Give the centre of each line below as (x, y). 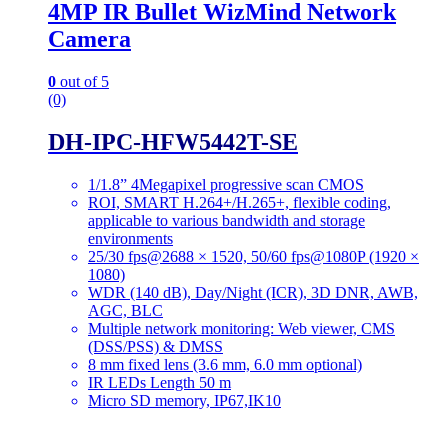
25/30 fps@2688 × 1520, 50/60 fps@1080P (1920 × (253, 257)
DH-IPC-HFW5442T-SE (173, 142)
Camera (89, 39)
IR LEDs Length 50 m (159, 383)
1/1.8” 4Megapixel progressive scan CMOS (226, 185)
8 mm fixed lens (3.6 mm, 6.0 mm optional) (225, 365)
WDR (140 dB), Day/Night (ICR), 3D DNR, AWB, (253, 293)
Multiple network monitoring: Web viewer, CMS (241, 329)
